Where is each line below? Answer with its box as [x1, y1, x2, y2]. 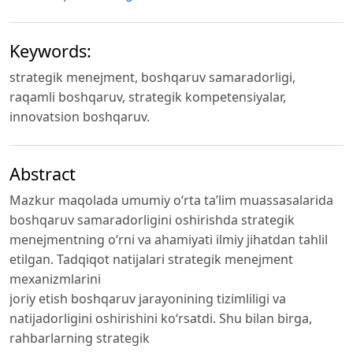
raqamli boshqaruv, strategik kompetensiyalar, [9, 88, 286, 106]
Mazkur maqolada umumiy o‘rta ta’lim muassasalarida [9, 191, 333, 209]
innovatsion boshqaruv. [9, 108, 150, 126]
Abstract [9, 162, 76, 185]
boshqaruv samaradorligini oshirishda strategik [9, 210, 295, 229]
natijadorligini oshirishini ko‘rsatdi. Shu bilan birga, [9, 309, 312, 327]
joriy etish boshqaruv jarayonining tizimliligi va [9, 289, 286, 307]
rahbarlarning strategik [9, 329, 150, 347]
